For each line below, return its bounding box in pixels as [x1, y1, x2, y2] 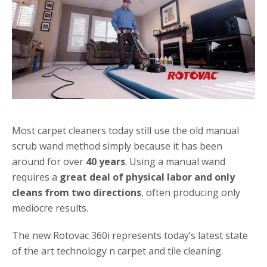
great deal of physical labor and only [60, 170, 235, 184]
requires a [12, 170, 60, 184]
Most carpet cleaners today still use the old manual [12, 123, 239, 137]
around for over [12, 154, 83, 168]
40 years [83, 154, 125, 168]
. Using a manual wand [125, 154, 225, 168]
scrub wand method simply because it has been [12, 139, 222, 153]
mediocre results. [12, 201, 88, 215]
